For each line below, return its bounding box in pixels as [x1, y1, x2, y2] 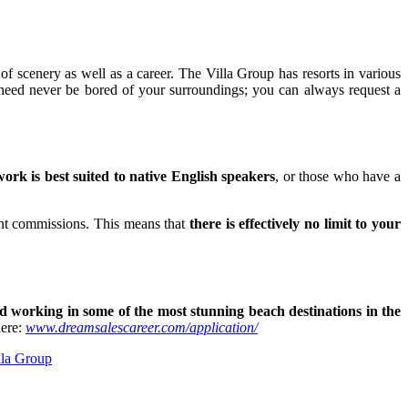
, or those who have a [275, 168, 402, 185]
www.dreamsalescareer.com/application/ [25, 319, 258, 335]
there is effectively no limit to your [189, 216, 402, 232]
